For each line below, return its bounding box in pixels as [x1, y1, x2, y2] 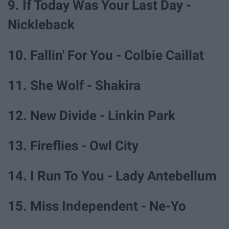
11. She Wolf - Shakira [8, 77, 141, 93]
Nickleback [8, 17, 75, 33]
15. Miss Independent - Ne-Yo [8, 198, 186, 214]
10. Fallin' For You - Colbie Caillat [8, 47, 204, 63]
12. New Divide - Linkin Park [8, 107, 175, 123]
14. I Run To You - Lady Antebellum [8, 168, 217, 184]
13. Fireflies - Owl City [8, 138, 139, 154]
